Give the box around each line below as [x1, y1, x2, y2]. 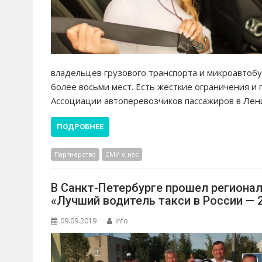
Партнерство [54, 149, 96, 158]
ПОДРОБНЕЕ [57, 122, 104, 131]
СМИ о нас [105, 149, 139, 158]
